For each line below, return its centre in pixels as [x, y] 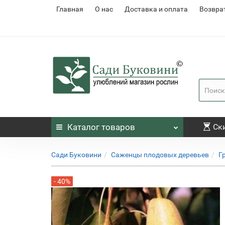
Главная [70, 9]
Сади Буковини [76, 155]
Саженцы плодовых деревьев [160, 155]
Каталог [83, 127]
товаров [117, 127]
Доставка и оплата [156, 9]
